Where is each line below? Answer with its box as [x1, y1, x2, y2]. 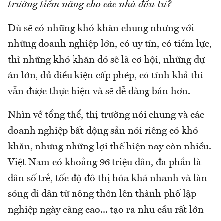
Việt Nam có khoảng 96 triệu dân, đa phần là [8, 157, 201, 168]
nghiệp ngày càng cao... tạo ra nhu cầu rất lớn [8, 205, 204, 215]
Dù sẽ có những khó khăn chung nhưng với [8, 23, 194, 34]
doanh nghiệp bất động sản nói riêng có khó [8, 126, 198, 136]
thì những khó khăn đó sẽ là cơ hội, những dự [8, 55, 205, 65]
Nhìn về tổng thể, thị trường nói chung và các [8, 110, 204, 120]
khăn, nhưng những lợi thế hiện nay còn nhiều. [8, 142, 211, 152]
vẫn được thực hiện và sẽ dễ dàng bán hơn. [8, 86, 190, 97]
